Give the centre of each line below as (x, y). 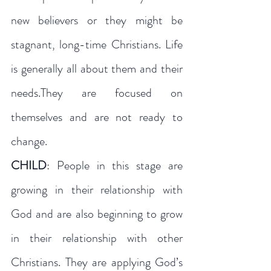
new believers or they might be (97, 20)
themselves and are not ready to (97, 117)
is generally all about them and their (97, 69)
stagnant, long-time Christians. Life (97, 44)
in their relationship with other (97, 238)
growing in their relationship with (97, 190)
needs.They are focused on (97, 93)
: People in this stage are (115, 165)
